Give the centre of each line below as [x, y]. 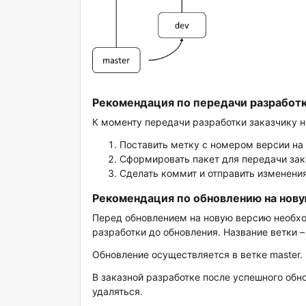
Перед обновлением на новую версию [183, 218]
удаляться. [118, 291]
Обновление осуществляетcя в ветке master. [198, 254]
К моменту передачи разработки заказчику [196, 122]
